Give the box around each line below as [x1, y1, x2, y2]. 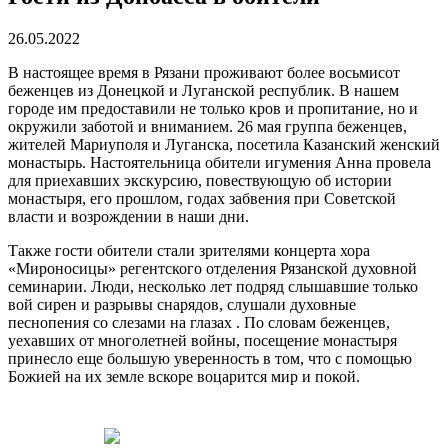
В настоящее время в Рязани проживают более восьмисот [8, 63, 400, 81]
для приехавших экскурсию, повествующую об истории [8, 171, 392, 189]
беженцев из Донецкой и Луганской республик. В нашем [8, 81, 399, 99]
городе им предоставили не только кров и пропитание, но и [8, 99, 418, 117]
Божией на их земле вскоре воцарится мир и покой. [8, 367, 360, 385]
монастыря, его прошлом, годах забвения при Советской [8, 189, 396, 207]
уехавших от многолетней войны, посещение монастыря [8, 331, 397, 349]
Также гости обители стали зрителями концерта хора [8, 241, 370, 259]
